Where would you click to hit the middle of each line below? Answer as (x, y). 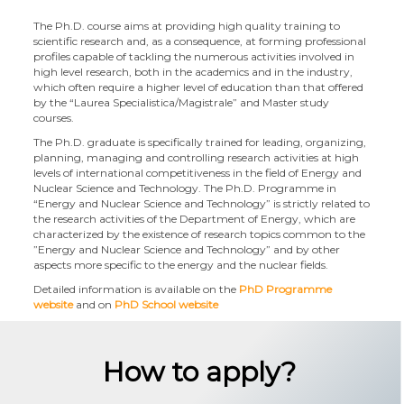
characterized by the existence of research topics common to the (200, 234)
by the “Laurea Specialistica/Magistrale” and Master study (182, 102)
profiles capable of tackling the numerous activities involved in (194, 56)
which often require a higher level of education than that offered (199, 87)
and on (94, 304)
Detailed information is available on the (137, 289)
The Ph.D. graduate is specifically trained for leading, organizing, (200, 142)
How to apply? (200, 372)
